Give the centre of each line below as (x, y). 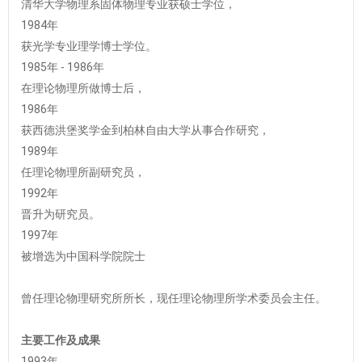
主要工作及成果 (61, 341)
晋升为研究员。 (61, 215)
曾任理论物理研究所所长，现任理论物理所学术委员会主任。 (174, 299)
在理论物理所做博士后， (83, 88)
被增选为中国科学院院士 (83, 257)
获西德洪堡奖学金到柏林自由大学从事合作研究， (145, 130)
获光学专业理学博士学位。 (89, 46)
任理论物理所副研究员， (83, 173)
